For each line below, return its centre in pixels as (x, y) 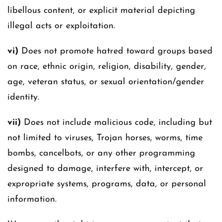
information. (32, 199)
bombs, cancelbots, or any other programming (101, 153)
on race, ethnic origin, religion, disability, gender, (107, 67)
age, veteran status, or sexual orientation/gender (106, 82)
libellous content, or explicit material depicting (101, 11)
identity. (23, 97)
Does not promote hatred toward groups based (115, 51)
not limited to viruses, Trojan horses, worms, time (105, 138)
